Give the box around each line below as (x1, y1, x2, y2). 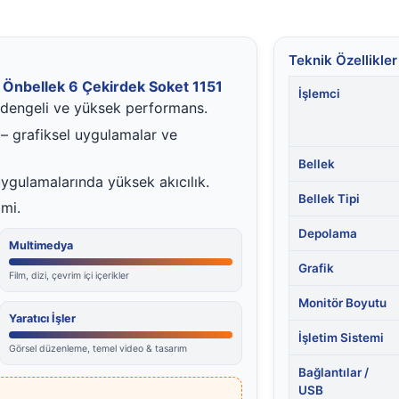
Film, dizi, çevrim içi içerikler (8, 270, 129, 282)
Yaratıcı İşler (8, 312, 76, 326)
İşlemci (298, 86, 341, 102)
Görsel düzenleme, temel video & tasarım (8, 343, 187, 355)
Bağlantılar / (298, 365, 370, 380)
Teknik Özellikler (288, 51, 397, 69)
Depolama (298, 226, 358, 241)
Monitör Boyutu (298, 296, 387, 311)
